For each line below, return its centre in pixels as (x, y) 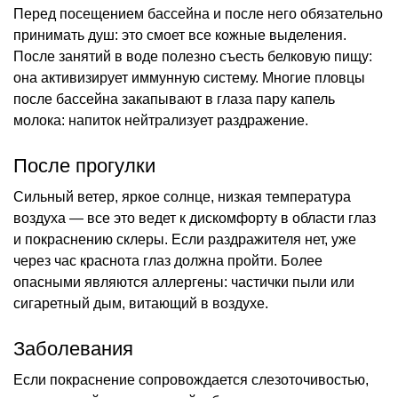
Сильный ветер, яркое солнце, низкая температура (182, 196)
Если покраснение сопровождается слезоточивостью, (191, 379)
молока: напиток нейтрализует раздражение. (161, 120)
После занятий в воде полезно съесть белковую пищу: (193, 56)
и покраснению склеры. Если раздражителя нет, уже (185, 239)
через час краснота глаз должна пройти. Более (168, 260)
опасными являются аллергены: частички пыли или (184, 282)
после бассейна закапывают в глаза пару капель (174, 99)
